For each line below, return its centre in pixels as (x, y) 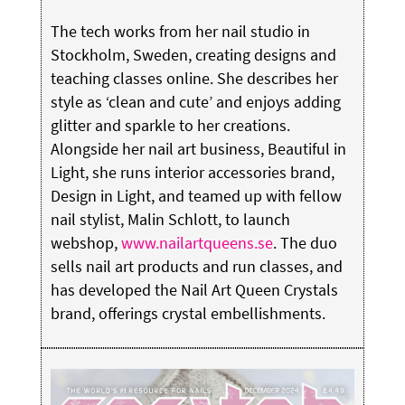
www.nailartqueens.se (197, 242)
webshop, (85, 242)
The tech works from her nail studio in (180, 31)
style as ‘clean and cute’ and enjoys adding (195, 101)
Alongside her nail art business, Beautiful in (198, 148)
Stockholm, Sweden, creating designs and (193, 54)
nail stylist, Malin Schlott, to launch (170, 219)
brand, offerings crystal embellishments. (188, 313)
